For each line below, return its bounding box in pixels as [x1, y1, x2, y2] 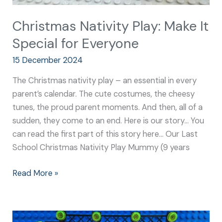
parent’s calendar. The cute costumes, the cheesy [12, 89, 195, 100]
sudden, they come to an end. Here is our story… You [12, 115, 205, 126]
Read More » [12, 168, 58, 178]
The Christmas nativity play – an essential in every [12, 75, 197, 86]
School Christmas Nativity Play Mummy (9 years [12, 142, 190, 153]
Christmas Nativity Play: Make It [12, 17, 209, 35]
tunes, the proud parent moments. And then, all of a [12, 102, 203, 113]
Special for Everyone [12, 34, 139, 52]
